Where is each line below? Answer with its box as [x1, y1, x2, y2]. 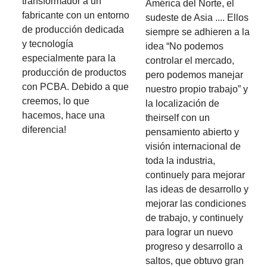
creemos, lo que [22, 96, 90, 107]
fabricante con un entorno [22, 10, 130, 21]
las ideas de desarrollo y [145, 184, 249, 195]
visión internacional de [145, 141, 241, 152]
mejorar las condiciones [145, 198, 246, 209]
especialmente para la [22, 53, 116, 64]
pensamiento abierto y [145, 127, 239, 138]
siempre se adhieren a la [145, 27, 250, 38]
